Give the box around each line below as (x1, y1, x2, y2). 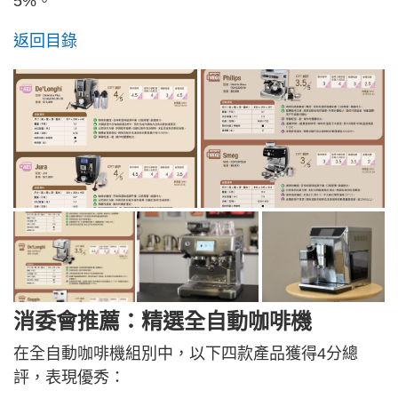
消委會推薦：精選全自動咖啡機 (13, 309, 312, 334)
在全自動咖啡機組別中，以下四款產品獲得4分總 (13, 345, 358, 363)
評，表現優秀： (13, 369, 125, 387)
